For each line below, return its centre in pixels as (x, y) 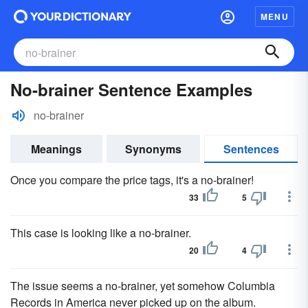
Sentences (251, 149)
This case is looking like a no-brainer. (101, 233)
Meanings (56, 149)
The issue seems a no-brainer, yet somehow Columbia (143, 286)
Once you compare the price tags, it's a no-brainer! (132, 180)
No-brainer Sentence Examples (131, 89)
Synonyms (153, 149)
